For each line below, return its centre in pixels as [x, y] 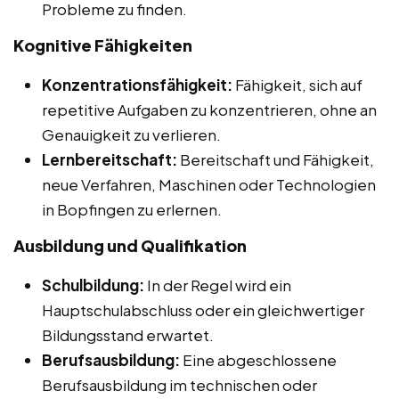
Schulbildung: [93, 285]
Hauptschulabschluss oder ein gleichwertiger [203, 309]
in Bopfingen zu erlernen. [132, 209]
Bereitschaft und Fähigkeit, [276, 159]
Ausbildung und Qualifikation [130, 245]
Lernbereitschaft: [110, 159]
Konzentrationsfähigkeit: [137, 84]
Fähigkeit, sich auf [297, 84]
